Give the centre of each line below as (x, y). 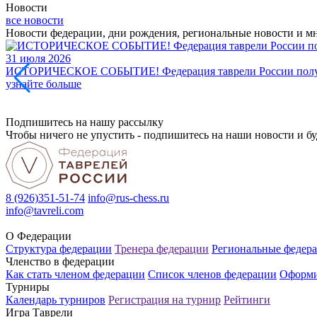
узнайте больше (44, 83)
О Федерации (39, 236)
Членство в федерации (60, 261)
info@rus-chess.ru (128, 197)
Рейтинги (247, 299)
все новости (35, 20)
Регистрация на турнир (165, 299)
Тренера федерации (162, 248)
